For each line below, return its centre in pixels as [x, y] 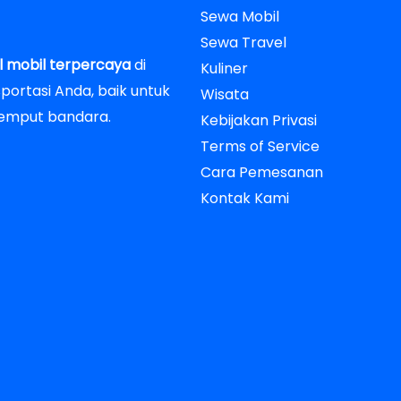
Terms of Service [260, 146]
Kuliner [224, 68]
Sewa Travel [243, 42]
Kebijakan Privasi [259, 120]
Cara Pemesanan [262, 172]
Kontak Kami [245, 198]
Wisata [225, 94]
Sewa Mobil [240, 16]
